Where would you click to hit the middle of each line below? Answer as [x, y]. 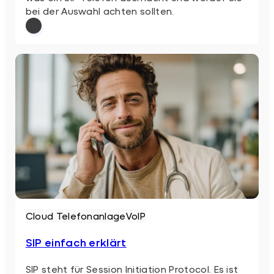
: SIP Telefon [111, 40]
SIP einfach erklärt [76, 243]
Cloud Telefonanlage [76, 216]
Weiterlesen [54, 40]
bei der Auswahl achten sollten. [100, 10]
